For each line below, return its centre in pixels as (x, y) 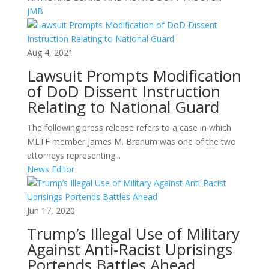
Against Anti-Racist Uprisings (129, 249)
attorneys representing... (74, 155)
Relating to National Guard (123, 107)
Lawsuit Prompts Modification (134, 76)
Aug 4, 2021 (50, 53)
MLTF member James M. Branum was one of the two (131, 141)
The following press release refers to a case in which (129, 128)
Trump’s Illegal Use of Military (133, 234)
